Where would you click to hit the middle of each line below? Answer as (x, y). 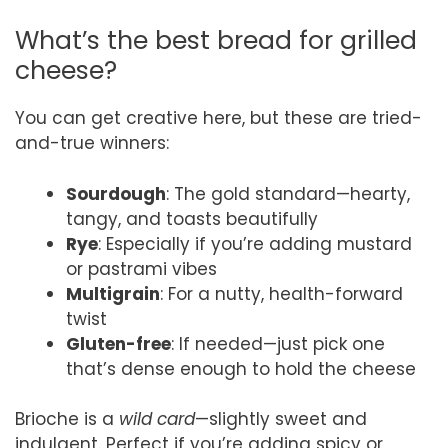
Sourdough (116, 193)
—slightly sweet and (281, 419)
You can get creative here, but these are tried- (218, 118)
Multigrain (113, 293)
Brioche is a (67, 419)
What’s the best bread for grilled (216, 41)
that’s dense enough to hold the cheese (241, 368)
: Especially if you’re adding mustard (255, 243)
